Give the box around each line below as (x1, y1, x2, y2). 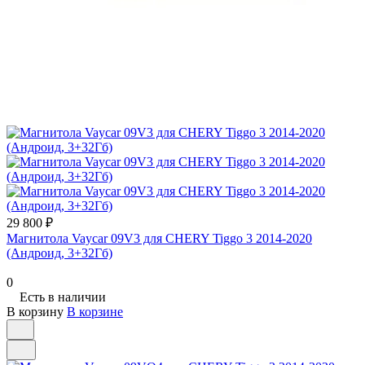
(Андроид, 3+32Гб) (7, 245, 112, 260)
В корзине (67, 304, 123, 319)
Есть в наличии (20, 289, 106, 304)
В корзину (7, 304, 64, 319)
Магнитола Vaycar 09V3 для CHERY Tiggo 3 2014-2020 (7, 231, 312, 245)
